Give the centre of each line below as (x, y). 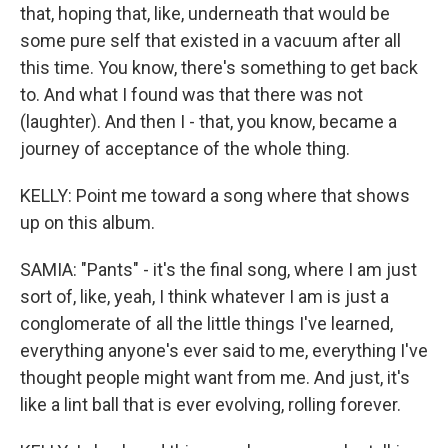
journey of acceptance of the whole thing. (185, 148)
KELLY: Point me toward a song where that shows (215, 195)
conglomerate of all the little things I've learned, (206, 323)
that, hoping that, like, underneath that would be (205, 13)
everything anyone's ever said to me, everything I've (224, 350)
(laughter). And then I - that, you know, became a (208, 121)
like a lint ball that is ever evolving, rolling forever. (210, 404)
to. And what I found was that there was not (191, 94)
